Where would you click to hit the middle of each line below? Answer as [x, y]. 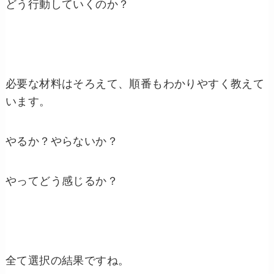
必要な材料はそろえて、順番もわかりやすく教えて [135, 84]
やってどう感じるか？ [61, 181]
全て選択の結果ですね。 [67, 261]
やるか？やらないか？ [61, 142]
